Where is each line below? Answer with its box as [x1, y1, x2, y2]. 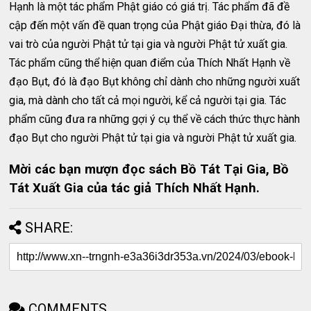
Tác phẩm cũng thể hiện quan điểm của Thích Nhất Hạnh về [9, 56, 291, 69]
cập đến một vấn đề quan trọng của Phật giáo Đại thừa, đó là [9, 19, 301, 32]
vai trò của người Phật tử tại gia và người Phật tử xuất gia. [9, 37, 288, 51]
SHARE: [25, 219, 74, 236]
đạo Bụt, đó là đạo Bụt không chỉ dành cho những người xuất [9, 75, 301, 88]
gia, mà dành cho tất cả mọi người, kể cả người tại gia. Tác [9, 94, 287, 107]
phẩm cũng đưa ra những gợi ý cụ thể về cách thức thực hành [9, 112, 301, 126]
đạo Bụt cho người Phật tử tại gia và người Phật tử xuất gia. [9, 131, 297, 144]
